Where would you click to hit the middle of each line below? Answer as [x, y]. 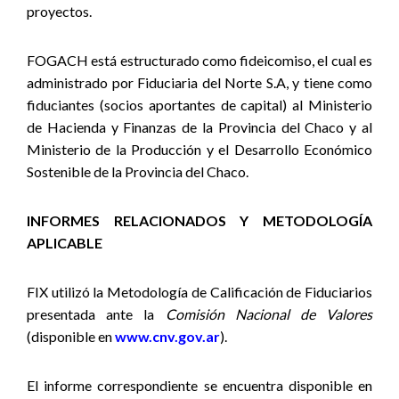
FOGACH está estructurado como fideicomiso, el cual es [199, 60]
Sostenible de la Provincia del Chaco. [138, 171]
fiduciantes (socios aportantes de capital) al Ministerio [199, 105]
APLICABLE [65, 243]
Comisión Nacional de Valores [269, 314]
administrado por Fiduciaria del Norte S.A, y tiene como [199, 82]
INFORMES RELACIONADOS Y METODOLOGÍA [199, 220]
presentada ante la [96, 314]
